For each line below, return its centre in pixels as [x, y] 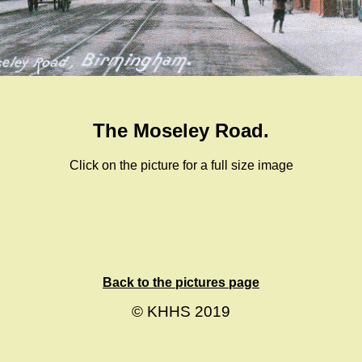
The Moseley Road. [181, 130]
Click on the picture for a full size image [181, 165]
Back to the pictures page [181, 282]
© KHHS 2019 [181, 311]
